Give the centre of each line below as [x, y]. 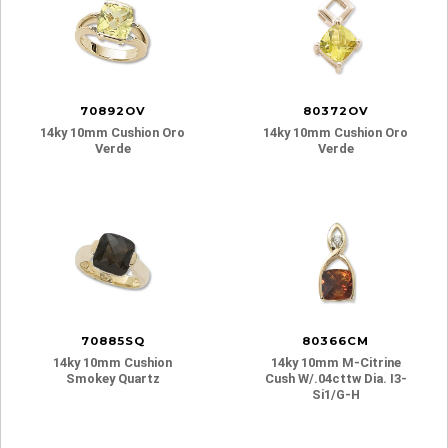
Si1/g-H [335, 394]
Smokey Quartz [112, 378]
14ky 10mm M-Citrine [335, 362]
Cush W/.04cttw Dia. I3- [335, 378]
